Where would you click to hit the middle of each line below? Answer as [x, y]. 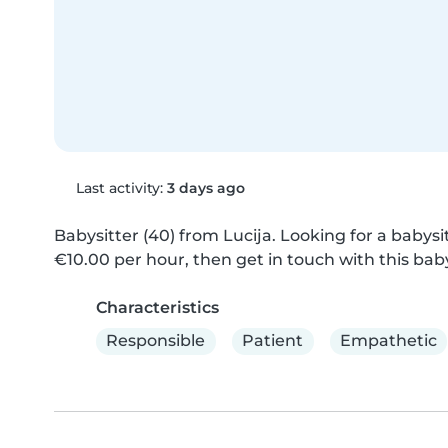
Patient [273, 341]
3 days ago [205, 187]
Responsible [156, 341]
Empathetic [388, 341]
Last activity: [119, 187]
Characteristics [157, 307]
